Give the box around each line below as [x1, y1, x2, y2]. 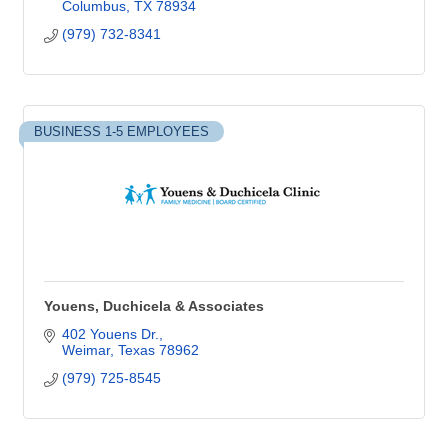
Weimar [61, 342, 110, 358]
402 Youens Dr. [61, 326, 159, 342]
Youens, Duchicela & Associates [44, 298, 264, 314]
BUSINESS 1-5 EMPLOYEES [34, 124, 209, 139]
